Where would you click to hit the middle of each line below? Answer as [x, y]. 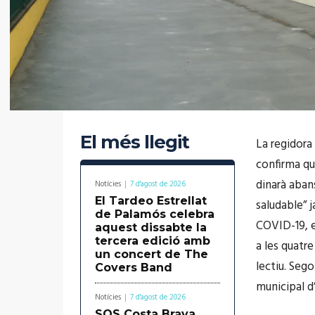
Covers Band [134, 267]
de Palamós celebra [155, 214]
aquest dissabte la [151, 227]
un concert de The [152, 254]
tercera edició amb [153, 240]
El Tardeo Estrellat [151, 200]
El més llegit [135, 142]
